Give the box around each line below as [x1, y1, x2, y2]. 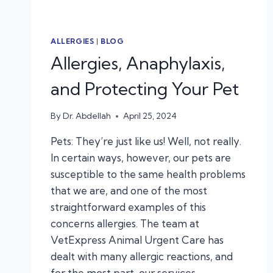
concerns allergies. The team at [51, 217, 199, 230]
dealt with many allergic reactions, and [51, 250, 233, 263]
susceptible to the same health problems [51, 168, 246, 181]
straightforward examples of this [51, 200, 206, 214]
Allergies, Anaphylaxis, [51, 52, 225, 74]
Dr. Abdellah [63, 111, 112, 121]
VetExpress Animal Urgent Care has [51, 233, 224, 247]
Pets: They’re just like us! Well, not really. [51, 135, 241, 148]
